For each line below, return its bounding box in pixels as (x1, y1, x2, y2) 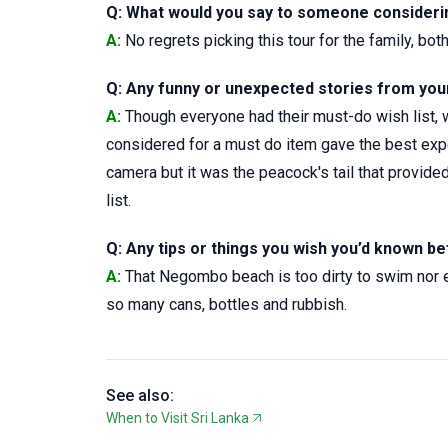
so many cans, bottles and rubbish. (106, 294, 347, 314)
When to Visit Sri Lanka (106, 409, 249, 426)
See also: (106, 385, 174, 405)
